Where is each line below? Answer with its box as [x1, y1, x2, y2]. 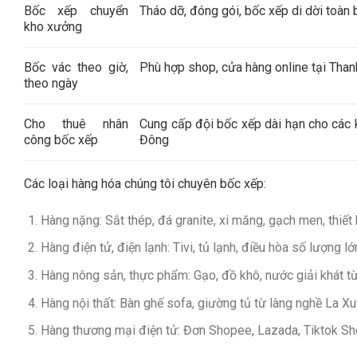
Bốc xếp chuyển [24, 2, 128, 18]
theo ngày [24, 75, 78, 91]
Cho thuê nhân [24, 116, 128, 131]
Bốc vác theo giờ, [24, 59, 128, 75]
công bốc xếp [24, 131, 98, 147]
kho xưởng [24, 18, 82, 34]
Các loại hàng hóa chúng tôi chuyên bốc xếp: [24, 175, 266, 191]
